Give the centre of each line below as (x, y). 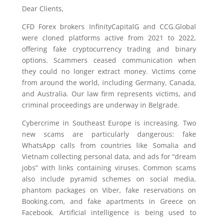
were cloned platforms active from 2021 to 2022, (109, 37)
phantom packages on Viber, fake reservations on (109, 190)
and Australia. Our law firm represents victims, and (109, 93)
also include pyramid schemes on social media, (109, 179)
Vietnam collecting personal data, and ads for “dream (109, 156)
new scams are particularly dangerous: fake (109, 134)
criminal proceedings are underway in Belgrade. (100, 105)
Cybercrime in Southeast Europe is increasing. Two (109, 123)
